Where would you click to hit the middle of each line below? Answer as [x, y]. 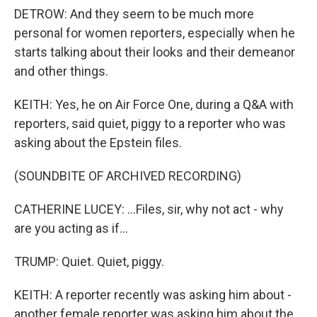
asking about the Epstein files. [98, 143]
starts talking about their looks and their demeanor [155, 52]
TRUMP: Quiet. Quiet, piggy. [89, 261]
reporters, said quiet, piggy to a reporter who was [150, 123]
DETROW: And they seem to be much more [134, 14]
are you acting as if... [71, 228]
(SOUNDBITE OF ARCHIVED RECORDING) [128, 176]
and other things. [61, 71]
